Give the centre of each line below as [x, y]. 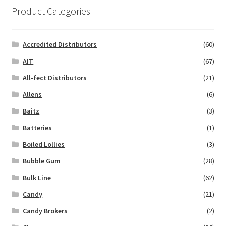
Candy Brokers [45, 211]
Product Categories [51, 11]
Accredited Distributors [60, 44]
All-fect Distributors [55, 77]
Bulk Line [37, 177]
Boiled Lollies [44, 144]
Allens [33, 94]
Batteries [38, 127]
